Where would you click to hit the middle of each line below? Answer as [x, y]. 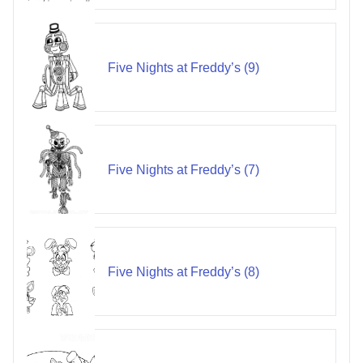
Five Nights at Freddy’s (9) [183, 67]
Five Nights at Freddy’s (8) [183, 271]
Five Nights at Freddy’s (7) [183, 169]
